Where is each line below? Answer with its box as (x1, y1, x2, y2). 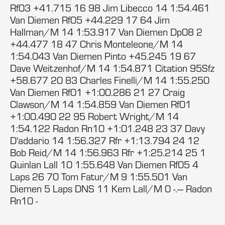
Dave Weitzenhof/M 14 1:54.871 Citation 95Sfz (10, 62, 214, 74)
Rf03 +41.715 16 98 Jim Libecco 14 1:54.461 (10, 2, 210, 14)
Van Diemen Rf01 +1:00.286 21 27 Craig (10, 86, 185, 98)
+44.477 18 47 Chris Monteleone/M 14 (10, 38, 183, 50)
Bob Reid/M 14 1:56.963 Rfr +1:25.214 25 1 (10, 146, 206, 159)
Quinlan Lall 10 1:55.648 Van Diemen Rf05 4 (10, 158, 198, 171)
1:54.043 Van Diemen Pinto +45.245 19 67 (10, 50, 196, 62)
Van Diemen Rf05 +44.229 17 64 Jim (10, 14, 170, 26)
